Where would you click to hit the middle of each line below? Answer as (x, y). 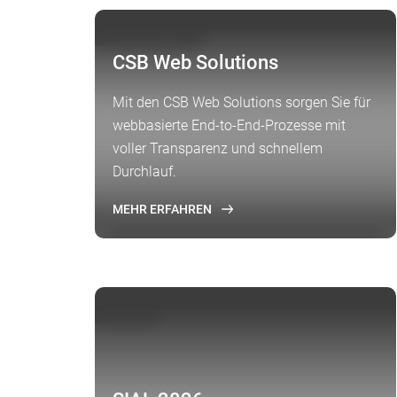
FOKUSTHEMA (146, 34)
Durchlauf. (144, 171)
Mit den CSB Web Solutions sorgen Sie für (241, 102)
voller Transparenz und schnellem (218, 148)
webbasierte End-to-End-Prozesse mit (229, 125)
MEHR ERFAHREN (162, 209)
